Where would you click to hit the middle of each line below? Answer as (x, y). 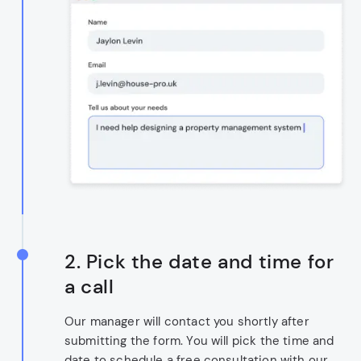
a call (89, 287)
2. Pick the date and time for (199, 262)
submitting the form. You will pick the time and (199, 341)
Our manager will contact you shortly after (187, 322)
